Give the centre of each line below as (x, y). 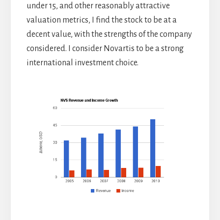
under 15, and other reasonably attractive (98, 6)
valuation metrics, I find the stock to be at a (101, 20)
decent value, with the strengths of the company (109, 35)
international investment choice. (82, 63)
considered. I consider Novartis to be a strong (105, 49)
